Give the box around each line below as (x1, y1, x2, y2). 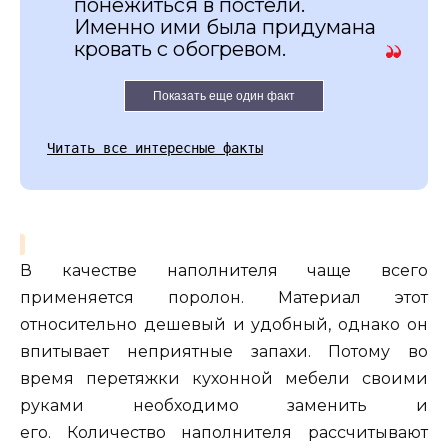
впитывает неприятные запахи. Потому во (20, 341, 428, 361)
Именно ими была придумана (74, 14, 376, 39)
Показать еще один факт (153, 88, 295, 103)
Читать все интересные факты (47, 139, 263, 156)
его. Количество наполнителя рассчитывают (20, 422, 428, 442)
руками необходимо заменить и (20, 395, 428, 415)
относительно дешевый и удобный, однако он (20, 314, 428, 334)
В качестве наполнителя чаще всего (20, 260, 428, 280)
